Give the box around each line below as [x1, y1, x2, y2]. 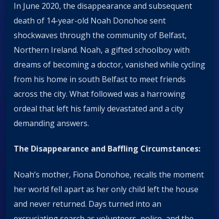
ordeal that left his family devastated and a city [14, 103, 183, 114]
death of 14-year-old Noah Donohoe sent [14, 15, 166, 26]
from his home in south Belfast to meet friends [14, 74, 186, 85]
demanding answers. [14, 118, 89, 129]
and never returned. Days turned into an [14, 198, 161, 209]
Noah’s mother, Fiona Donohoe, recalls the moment [14, 169, 204, 180]
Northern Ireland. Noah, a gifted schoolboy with [14, 44, 190, 56]
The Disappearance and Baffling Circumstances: [14, 143, 200, 154]
